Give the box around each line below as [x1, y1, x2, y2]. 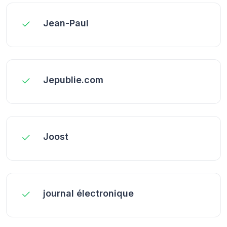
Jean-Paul [43, 17, 89, 28]
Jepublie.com [43, 74, 103, 85]
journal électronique [43, 187, 134, 199]
